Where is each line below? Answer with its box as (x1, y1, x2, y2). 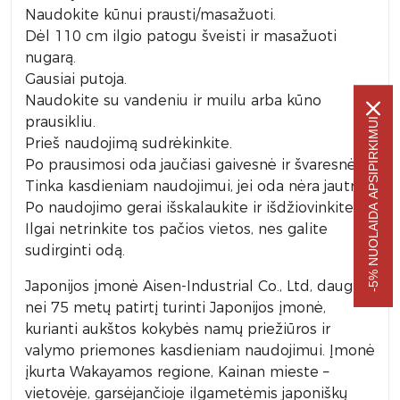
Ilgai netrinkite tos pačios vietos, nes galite (25, 221, 328, 237)
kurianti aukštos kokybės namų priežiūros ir (25, 321, 330, 337)
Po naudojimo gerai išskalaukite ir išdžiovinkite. (25, 199, 356, 216)
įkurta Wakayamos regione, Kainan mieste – (25, 363, 329, 380)
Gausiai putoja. (25, 71, 127, 87)
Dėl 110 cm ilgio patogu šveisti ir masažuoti (25, 28, 337, 45)
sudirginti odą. (25, 242, 125, 259)
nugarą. (25, 49, 76, 66)
